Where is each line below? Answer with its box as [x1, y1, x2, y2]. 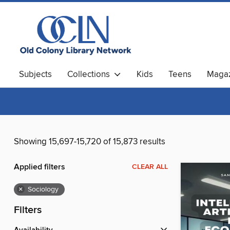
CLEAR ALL [132, 162, 168, 172]
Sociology [28, 185, 59, 195]
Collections [67, 69, 114, 80]
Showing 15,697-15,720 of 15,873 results [14, 136, 165, 148]
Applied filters [14, 162, 65, 173]
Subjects [19, 69, 52, 80]
